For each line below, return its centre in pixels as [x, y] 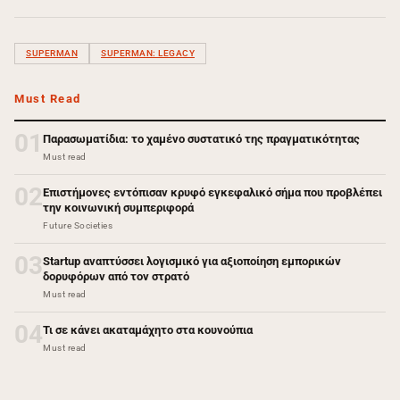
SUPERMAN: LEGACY [148, 54]
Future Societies [78, 226]
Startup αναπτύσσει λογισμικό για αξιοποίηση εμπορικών [192, 262]
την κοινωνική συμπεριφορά [118, 208]
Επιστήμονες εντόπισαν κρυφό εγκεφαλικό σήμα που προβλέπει [212, 193]
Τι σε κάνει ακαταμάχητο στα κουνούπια [148, 330]
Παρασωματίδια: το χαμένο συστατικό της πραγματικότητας [201, 139]
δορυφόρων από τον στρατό [116, 277]
